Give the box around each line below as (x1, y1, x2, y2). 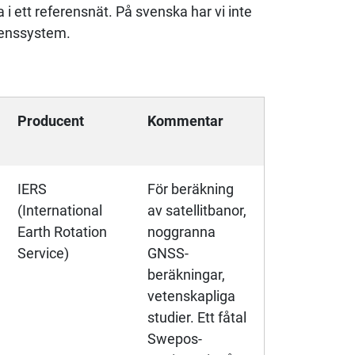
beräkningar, (147, 266, 225, 284)
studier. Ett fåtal (147, 309, 246, 326)
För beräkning (147, 181, 234, 198)
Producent (17, 113, 84, 130)
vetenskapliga (147, 288, 235, 305)
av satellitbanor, (147, 202, 246, 219)
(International (17, 202, 102, 219)
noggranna (147, 223, 216, 241)
